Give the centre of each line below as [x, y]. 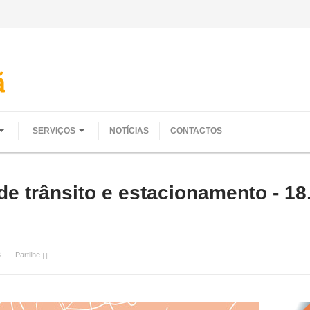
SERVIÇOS [54, 131]
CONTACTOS [196, 131]
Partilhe [29, 255]
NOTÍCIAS [129, 131]
